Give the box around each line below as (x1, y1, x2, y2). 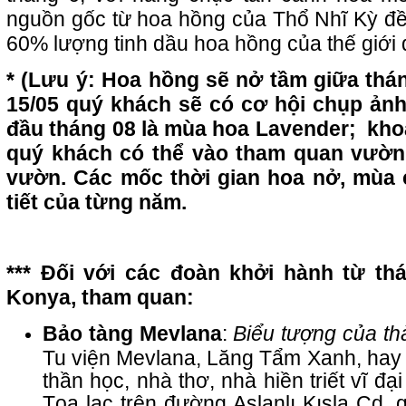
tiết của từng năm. (6, 190, 187, 215)
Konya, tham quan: (6, 285, 194, 310)
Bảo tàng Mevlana (43, 322, 222, 346)
